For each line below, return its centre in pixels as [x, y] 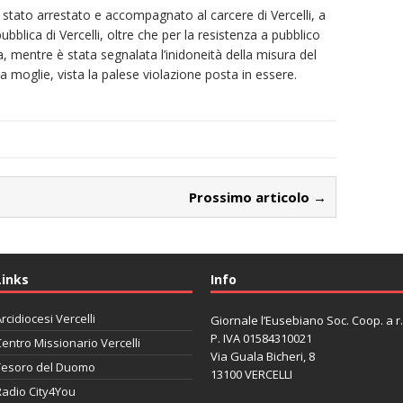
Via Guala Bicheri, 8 [262, 356]
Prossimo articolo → [258, 197]
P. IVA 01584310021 [261, 338]
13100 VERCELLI [251, 374]
